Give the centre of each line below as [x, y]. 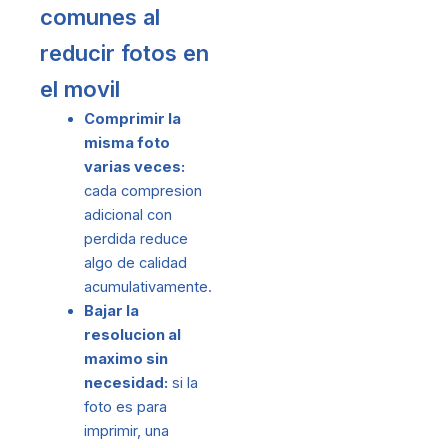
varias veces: [134, 167]
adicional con [127, 215]
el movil [80, 89]
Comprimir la [132, 119]
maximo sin [125, 359]
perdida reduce [135, 239]
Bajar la [111, 311]
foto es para [125, 407]
